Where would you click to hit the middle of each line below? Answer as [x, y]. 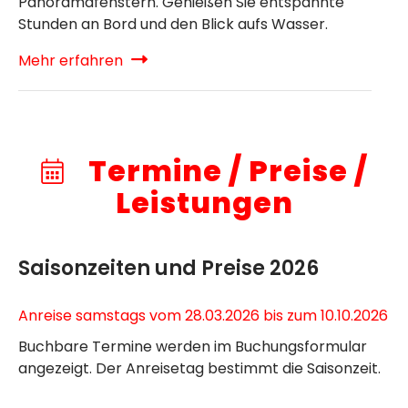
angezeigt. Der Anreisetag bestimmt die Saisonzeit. [199, 368]
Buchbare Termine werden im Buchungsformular [193, 346]
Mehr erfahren [72, 60]
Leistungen [204, 202]
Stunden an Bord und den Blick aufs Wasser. [173, 24]
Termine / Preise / [224, 170]
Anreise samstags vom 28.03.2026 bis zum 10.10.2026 [203, 315]
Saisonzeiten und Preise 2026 [168, 268]
